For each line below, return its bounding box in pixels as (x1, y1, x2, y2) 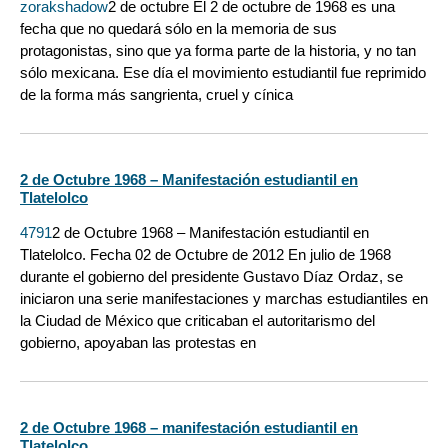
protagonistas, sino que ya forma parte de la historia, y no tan (20, 41, 416, 59)
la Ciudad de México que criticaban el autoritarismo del (20, 312, 375, 330)
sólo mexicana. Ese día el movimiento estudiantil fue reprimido (20, 63, 426, 81)
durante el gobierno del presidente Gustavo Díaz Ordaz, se (20, 268, 403, 286)
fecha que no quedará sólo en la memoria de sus (20, 19, 337, 37)
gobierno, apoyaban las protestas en (20, 334, 256, 352)
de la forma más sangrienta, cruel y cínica (20, 85, 293, 103)
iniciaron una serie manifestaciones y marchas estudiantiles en (20, 290, 428, 308)
